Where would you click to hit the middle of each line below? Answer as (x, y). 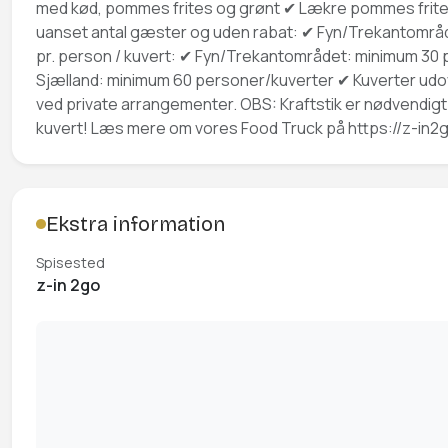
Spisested (70, 262)
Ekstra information (135, 224)
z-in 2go (68, 285)
